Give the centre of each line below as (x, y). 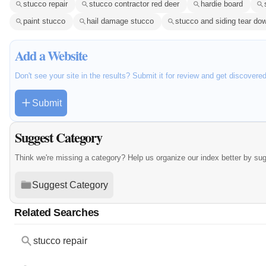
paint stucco (44, 21)
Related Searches (57, 212)
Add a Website (51, 55)
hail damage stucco (120, 21)
